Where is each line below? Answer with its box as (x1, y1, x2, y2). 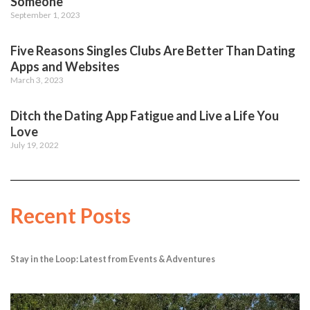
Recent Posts (10, 203, 131, 228)
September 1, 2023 (10, 10, 80, 21)
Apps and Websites (10, 59, 120, 75)
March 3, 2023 (10, 75, 64, 86)
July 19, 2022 (10, 140, 59, 151)
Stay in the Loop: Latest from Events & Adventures (10, 253, 215, 264)
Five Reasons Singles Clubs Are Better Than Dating (10, 43, 295, 59)
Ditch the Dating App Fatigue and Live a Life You (10, 108, 279, 124)
